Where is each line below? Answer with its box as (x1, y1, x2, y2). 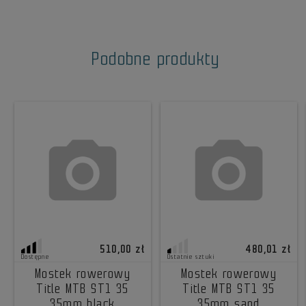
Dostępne (21, 253, 50, 261)
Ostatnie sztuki (167, 253, 214, 261)
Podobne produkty (92, 48, 220, 69)
